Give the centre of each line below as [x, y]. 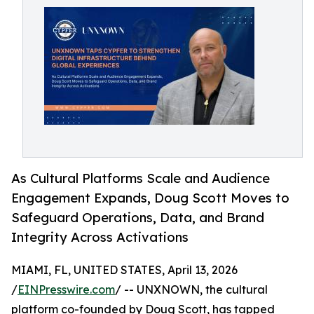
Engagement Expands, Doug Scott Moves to [150, 198]
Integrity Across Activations [100, 237]
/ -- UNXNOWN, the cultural [191, 290]
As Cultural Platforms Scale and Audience [141, 178]
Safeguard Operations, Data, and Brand [138, 218]
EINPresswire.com [66, 290]
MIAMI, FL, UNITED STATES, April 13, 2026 [124, 270]
